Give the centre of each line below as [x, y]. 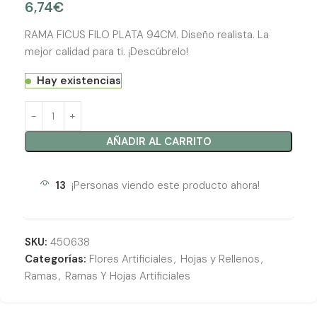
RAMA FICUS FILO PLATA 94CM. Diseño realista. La [147, 35]
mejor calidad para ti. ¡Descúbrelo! [106, 52]
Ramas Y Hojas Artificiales [128, 276]
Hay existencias [79, 81]
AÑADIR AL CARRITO [158, 142]
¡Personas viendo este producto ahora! [166, 186]
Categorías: [56, 259]
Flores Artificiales [131, 259]
